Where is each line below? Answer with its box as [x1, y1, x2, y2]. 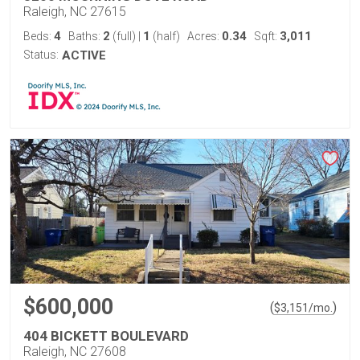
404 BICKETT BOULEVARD [23, 328, 189, 344]
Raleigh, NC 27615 [23, 4, 126, 19]
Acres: [187, 30, 222, 43]
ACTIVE [62, 48, 106, 63]
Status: [23, 48, 59, 61]
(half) [150, 30, 180, 43]
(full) [110, 30, 138, 43]
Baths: [68, 30, 103, 43]
